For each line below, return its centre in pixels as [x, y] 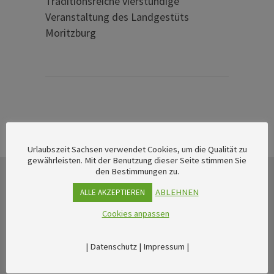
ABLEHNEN [177, 192]
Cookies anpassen [135, 213]
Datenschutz [113, 246]
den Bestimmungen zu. [137, 171]
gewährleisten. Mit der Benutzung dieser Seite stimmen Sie [137, 160]
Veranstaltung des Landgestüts [117, 17]
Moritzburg [71, 33]
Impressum [164, 246]
